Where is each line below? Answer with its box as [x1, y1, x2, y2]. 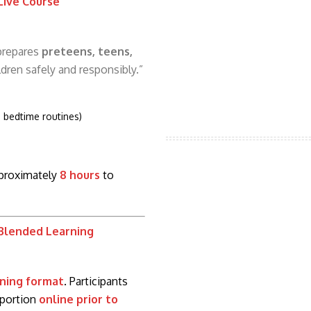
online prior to [39, 292, 118, 306]
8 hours [60, 167, 100, 182]
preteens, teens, [42, 44, 133, 58]
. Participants [64, 274, 128, 288]
